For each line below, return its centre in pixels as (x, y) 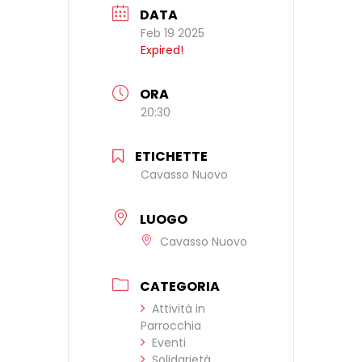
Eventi (169, 342)
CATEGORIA (180, 286)
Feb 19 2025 (173, 33)
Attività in (179, 308)
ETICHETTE (171, 157)
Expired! (162, 50)
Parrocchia (171, 325)
